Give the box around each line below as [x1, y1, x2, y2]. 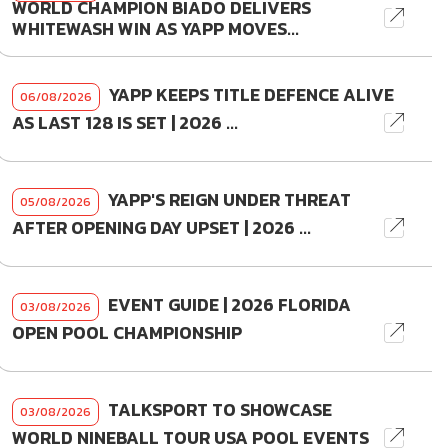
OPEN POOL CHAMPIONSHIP [11, 320, 242, 347]
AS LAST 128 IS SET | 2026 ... [11, 110, 238, 137]
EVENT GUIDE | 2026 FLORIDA [103, 292, 351, 319]
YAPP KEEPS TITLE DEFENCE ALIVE [104, 82, 394, 109]
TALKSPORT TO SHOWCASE [103, 397, 332, 424]
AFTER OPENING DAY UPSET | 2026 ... [11, 215, 311, 242]
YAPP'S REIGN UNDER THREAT [103, 187, 351, 214]
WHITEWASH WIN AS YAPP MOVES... [11, 16, 299, 43]
